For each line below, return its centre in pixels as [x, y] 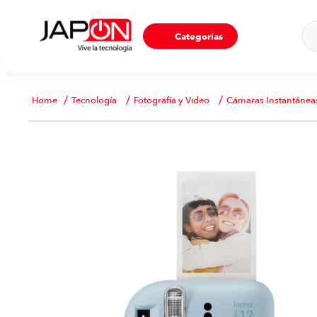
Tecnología [94, 100]
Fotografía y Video [172, 100]
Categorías [199, 36]
